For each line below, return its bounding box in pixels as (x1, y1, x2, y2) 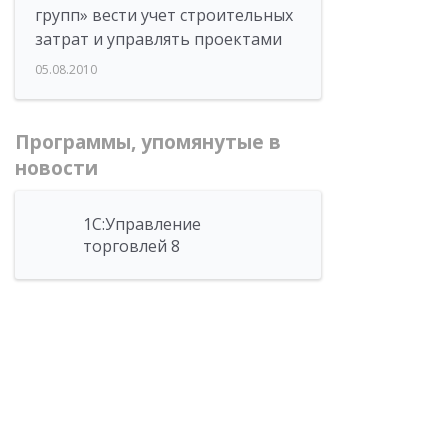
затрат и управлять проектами (35, 28, 282, 50)
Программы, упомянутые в (15, 129, 281, 155)
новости (15, 155, 98, 181)
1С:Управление (83, 213, 201, 235)
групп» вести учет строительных (35, 4, 293, 26)
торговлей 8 (83, 235, 180, 257)
